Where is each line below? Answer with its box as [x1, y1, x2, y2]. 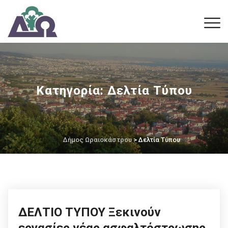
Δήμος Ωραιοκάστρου [63, 136, 132, 144]
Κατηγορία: [36, 83, 107, 98]
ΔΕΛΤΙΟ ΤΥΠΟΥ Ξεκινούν [18, 205, 161, 219]
